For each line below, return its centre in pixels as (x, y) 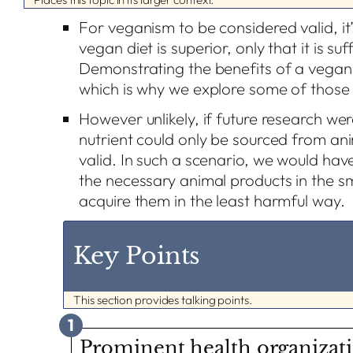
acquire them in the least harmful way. (212, 200)
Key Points (137, 256)
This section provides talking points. (163, 299)
